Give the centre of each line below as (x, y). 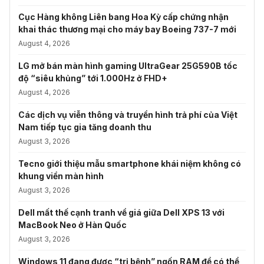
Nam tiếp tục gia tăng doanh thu (85, 127)
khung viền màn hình (61, 176)
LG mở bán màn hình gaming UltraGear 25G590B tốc (128, 65)
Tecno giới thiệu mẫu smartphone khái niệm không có (130, 163)
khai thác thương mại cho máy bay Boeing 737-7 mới (127, 29)
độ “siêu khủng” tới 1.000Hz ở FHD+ (93, 78)
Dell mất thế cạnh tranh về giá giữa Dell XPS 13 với (121, 212)
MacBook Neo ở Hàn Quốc (72, 225)
